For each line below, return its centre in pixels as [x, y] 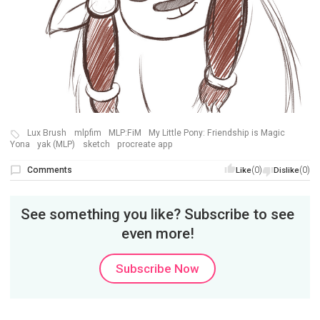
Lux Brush [47, 133]
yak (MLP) [56, 144]
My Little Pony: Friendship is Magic [217, 133]
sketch [96, 144]
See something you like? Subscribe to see [158, 215]
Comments [50, 170]
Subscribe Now [158, 268]
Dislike [287, 170]
